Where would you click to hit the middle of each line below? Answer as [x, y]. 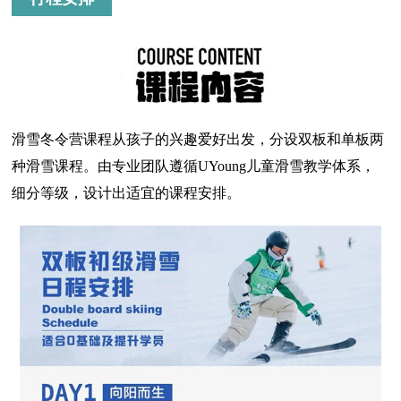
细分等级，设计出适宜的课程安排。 [127, 192]
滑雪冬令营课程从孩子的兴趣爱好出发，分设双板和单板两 [198, 139]
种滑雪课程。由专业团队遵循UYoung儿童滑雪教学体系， [194, 166]
